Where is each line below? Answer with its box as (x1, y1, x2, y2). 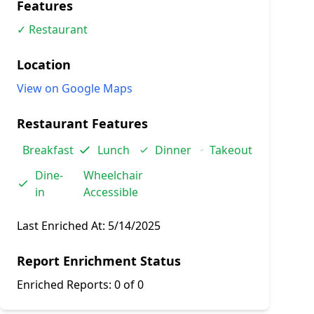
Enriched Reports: (17, 277, 114, 292)
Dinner (155, 142, 191, 158)
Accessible (83, 184, 138, 200)
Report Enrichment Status (17, 252, 181, 269)
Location (17, 56, 71, 73)
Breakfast (22, 142, 74, 158)
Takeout (210, 142, 252, 158)
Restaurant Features (17, 115, 148, 132)
